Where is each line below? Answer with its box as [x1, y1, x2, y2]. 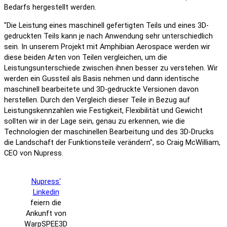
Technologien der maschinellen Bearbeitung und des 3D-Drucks [4, 127, 214, 136]
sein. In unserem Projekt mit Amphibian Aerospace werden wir [4, 42, 210, 51]
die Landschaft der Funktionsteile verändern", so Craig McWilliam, [4, 138, 220, 147]
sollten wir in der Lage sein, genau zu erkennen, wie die [4, 117, 185, 126]
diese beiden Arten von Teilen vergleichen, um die [4, 53, 167, 62]
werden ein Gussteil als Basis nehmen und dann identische [4, 74, 199, 83]
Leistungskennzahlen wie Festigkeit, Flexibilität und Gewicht [4, 106, 203, 115]
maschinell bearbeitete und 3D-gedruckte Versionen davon [4, 85, 199, 94]
